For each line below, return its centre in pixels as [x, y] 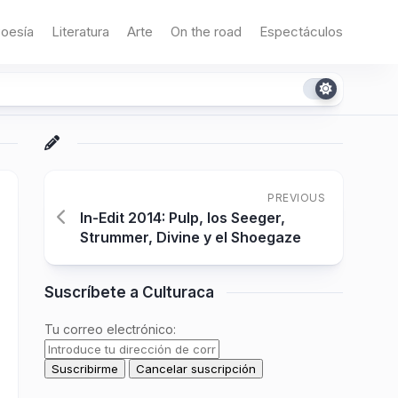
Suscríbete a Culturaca [129, 292]
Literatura [80, 32]
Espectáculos [301, 32]
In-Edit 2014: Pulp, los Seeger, [183, 218]
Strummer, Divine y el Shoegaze [191, 237]
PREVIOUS [296, 198]
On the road [206, 32]
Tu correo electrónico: [110, 329]
